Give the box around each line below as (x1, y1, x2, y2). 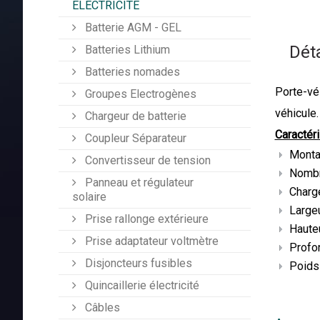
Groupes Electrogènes (82, 87, 196, 101)
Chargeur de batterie (82, 109, 186, 124)
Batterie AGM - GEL (82, 21, 181, 35)
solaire (72, 190, 106, 204)
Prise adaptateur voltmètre (82, 234, 219, 249)
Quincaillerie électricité (82, 279, 199, 293)
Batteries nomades (82, 65, 180, 79)
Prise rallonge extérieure (82, 212, 209, 226)
